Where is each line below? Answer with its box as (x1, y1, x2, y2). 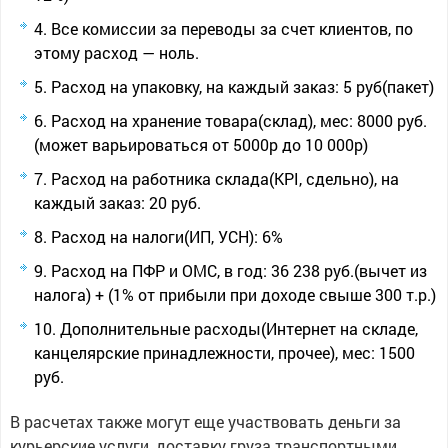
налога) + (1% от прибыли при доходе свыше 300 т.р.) (33, 284, 436, 305)
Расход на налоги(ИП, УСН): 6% (50, 226, 283, 247)
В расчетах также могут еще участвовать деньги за (9, 411, 401, 432)
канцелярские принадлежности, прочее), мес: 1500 (33, 342, 415, 363)
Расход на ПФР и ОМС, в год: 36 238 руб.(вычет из (50, 260, 427, 281)
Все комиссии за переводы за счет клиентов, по (50, 18, 413, 39)
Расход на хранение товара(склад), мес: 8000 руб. (50, 110, 427, 131)
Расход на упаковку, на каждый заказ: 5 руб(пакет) (50, 76, 434, 97)
